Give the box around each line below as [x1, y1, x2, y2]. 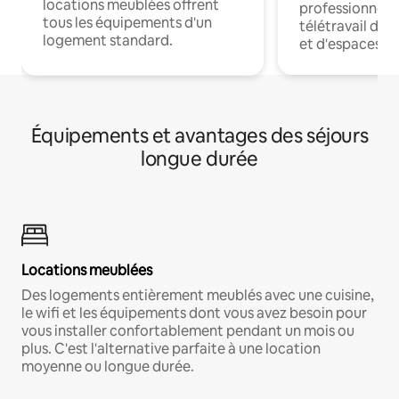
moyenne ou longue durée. [21, 356, 194, 376]
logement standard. [43, 30, 173, 50]
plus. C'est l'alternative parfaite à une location [21, 338, 321, 358]
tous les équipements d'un [43, 12, 212, 32]
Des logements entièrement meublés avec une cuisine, [21, 285, 374, 305]
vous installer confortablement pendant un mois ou [21, 321, 354, 340]
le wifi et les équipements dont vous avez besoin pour [21, 303, 367, 322]
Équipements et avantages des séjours [30, 122, 369, 149]
